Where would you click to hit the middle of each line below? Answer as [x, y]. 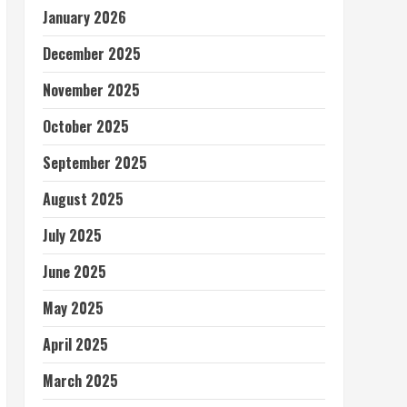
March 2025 [80, 381]
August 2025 [83, 199]
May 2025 [73, 308]
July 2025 [72, 235]
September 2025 [94, 163]
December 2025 [91, 54]
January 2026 [84, 17]
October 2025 [85, 126]
